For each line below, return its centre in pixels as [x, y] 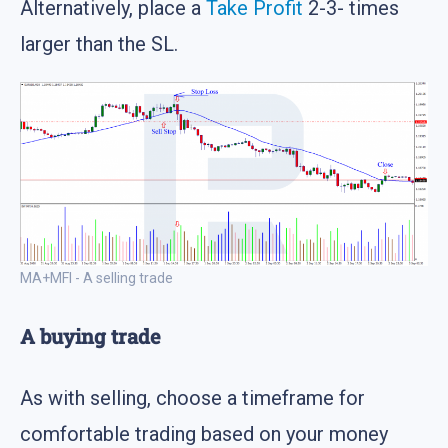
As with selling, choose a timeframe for [192, 398]
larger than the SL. [99, 44]
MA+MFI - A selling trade [96, 278]
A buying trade [90, 335]
